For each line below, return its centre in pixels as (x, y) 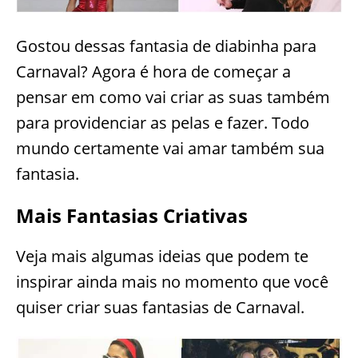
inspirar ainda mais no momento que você (172, 281)
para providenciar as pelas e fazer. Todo (163, 122)
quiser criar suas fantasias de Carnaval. (160, 307)
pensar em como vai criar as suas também (173, 97)
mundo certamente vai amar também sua (170, 148)
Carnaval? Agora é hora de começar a (153, 71)
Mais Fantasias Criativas (132, 215)
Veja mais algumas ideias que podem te (162, 256)
